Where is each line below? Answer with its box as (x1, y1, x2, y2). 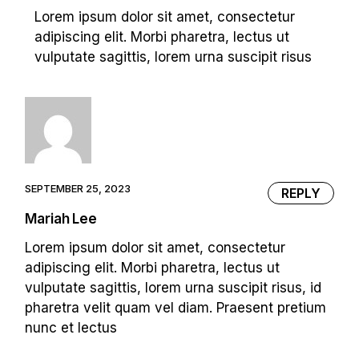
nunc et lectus (25, 320, 118, 337)
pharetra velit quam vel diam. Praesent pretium (25, 300, 327, 317)
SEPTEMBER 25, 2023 (25, 181, 131, 195)
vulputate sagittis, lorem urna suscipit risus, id (25, 280, 322, 296)
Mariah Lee (25, 211, 97, 228)
